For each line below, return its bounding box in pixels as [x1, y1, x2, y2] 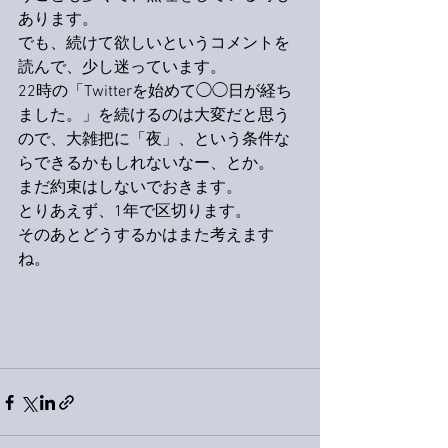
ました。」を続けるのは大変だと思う [18, 106, 290, 126]
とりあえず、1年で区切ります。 [18, 202, 251, 222]
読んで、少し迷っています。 [18, 58, 226, 78]
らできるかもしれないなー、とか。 [18, 154, 274, 174]
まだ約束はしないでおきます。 [18, 178, 242, 198]
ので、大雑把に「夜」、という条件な [18, 130, 290, 150]
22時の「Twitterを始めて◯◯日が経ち [18, 82, 292, 102]
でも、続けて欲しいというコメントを [18, 34, 290, 54]
